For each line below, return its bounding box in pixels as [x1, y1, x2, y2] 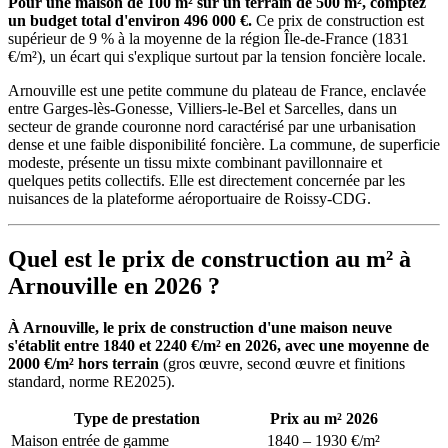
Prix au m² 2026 [269, 410, 378, 428]
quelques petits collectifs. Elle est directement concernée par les [8, 171, 405, 189]
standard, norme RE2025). [8, 373, 175, 391]
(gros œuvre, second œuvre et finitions [159, 355, 405, 373]
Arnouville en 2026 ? [8, 272, 220, 299]
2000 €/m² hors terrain [8, 355, 159, 373]
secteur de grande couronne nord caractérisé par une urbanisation [8, 117, 416, 135]
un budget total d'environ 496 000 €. [8, 11, 252, 29]
